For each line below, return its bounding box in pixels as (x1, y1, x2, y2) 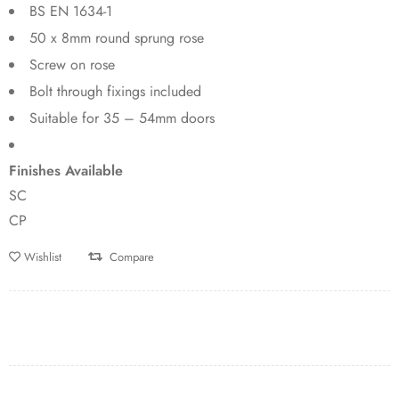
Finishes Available (9, 159, 127, 181)
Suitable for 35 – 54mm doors (29, 107, 215, 128)
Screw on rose (29, 53, 115, 75)
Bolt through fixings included (29, 80, 201, 102)
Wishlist (24, 248, 61, 265)
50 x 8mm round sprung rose (29, 27, 204, 48)
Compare (110, 248, 154, 265)
